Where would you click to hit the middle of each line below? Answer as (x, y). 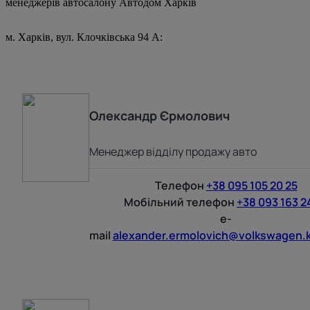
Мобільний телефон (180, 202)
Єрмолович (194, 115)
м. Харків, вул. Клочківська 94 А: (84, 37)
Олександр (123, 115)
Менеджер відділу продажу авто (173, 151)
